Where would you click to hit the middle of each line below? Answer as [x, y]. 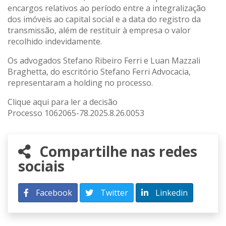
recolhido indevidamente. [55, 41]
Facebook [53, 192]
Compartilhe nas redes [117, 151]
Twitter [113, 192]
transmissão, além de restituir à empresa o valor [99, 30]
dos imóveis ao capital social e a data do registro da [104, 19]
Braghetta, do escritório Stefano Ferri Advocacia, [99, 71]
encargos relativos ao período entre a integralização [107, 8]
